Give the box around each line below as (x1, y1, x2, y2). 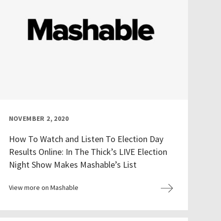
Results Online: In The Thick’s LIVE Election (8, 146, 167, 158)
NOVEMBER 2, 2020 (8, 114, 69, 123)
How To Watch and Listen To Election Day (8, 133, 163, 145)
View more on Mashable (8, 183, 78, 192)
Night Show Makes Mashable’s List (8, 159, 137, 171)
